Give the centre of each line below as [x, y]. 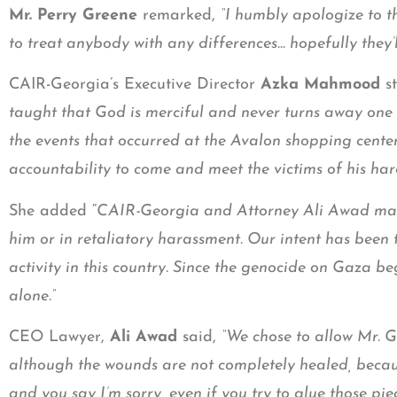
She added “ [53, 211]
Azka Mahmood [320, 85]
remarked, [182, 15]
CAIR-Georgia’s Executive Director [135, 85]
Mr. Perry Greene [76, 15]
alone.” [32, 296]
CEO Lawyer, [59, 337]
